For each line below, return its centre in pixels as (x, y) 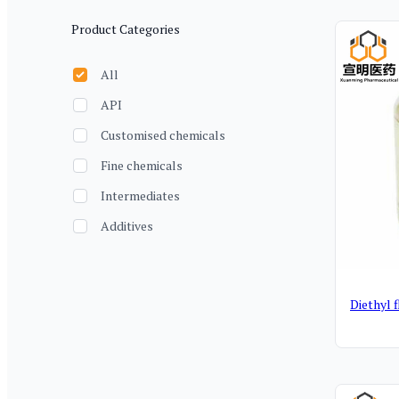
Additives (127, 225)
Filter (86, 34)
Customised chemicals (163, 134)
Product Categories (126, 29)
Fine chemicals (142, 165)
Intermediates (140, 195)
